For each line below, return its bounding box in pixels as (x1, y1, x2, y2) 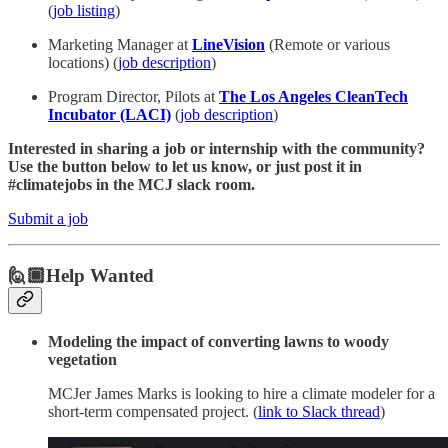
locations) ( (48, 54, 118, 72)
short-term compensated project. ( (48, 402, 258, 420)
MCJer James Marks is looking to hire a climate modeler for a (48, 384, 435, 402)
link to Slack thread (258, 402, 380, 420)
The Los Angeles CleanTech (219, 88, 408, 106)
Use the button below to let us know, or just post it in (8, 158, 362, 176)
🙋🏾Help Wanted (8, 265, 154, 287)
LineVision (192, 36, 265, 54)
